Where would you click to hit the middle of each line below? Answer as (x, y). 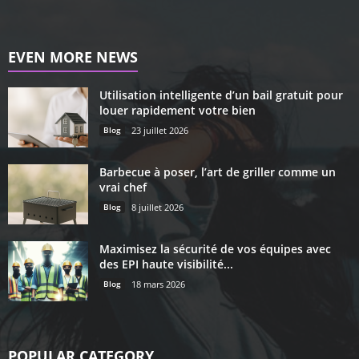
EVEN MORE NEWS (73, 56)
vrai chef (123, 187)
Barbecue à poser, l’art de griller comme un (218, 171)
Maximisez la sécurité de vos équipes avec (215, 248)
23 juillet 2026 (160, 130)
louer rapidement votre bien (177, 110)
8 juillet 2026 (157, 207)
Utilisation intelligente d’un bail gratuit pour (221, 95)
